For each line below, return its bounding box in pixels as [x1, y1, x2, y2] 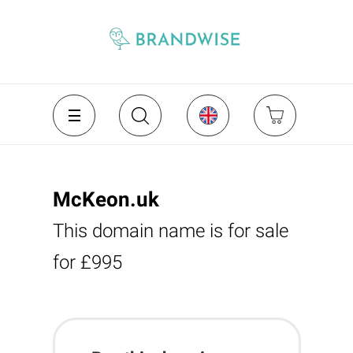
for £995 [52, 251, 122, 273]
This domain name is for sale [52, 220, 288, 242]
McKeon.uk [52, 188, 159, 211]
